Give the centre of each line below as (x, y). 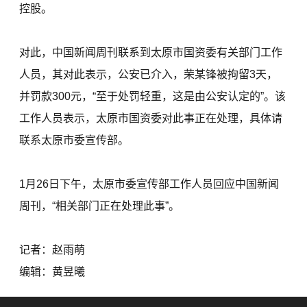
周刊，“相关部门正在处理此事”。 (100, 206)
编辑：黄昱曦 (52, 272)
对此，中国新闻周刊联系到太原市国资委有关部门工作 (151, 53)
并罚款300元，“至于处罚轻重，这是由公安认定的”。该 (153, 97)
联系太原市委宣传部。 (74, 140)
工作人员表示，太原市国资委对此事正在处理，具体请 (151, 119)
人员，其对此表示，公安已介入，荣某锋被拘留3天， (149, 75)
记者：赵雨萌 (52, 250)
